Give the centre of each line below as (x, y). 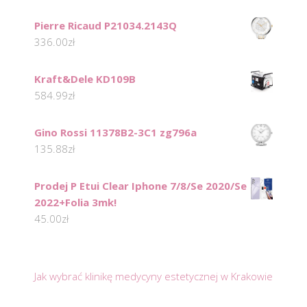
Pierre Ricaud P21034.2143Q (106, 25)
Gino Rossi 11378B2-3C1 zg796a (115, 132)
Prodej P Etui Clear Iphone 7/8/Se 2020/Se (140, 185)
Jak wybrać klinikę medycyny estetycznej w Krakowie (153, 276)
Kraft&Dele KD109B (85, 78)
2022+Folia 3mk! (75, 202)
